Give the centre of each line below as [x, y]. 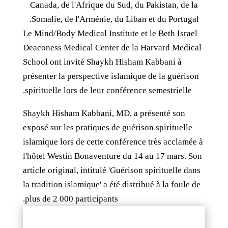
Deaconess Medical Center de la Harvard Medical [112, 48]
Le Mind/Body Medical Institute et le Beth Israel [110, 33]
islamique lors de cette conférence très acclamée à [113, 142]
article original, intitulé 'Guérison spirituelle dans [111, 170]
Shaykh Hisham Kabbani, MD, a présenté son [104, 113]
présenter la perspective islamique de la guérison [111, 76]
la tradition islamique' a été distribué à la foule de [111, 184]
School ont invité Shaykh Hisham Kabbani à [102, 62]
